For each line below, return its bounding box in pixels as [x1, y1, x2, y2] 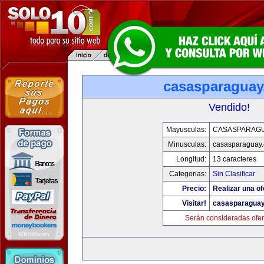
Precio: [182, 184, 206, 193]
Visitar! [182, 199, 206, 207]
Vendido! [209, 101, 250, 113]
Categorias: [169, 170, 206, 178]
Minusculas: [168, 140, 206, 148]
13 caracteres [213, 155, 256, 163]
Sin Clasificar [213, 170, 255, 178]
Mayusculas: [166, 126, 206, 134]
